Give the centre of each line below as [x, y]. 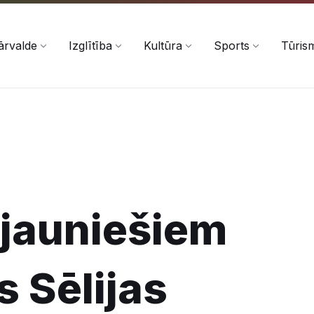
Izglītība [90, 46]
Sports [232, 46]
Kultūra [163, 46]
